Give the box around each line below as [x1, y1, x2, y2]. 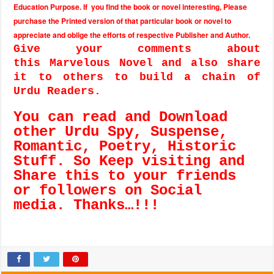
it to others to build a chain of [13, 71, 261, 83]
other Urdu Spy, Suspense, [13, 124, 228, 140]
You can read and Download [13, 109, 228, 125]
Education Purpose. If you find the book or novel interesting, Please [13, 1, 248, 12]
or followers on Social [13, 182, 202, 199]
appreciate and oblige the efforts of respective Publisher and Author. [13, 29, 251, 40]
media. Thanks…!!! [13, 197, 168, 213]
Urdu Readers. [13, 85, 108, 97]
